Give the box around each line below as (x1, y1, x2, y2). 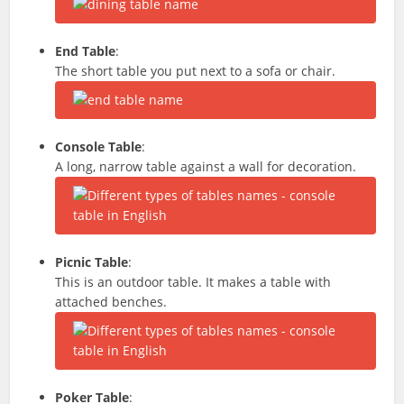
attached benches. (55, 293, 168, 310)
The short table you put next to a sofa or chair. (55, 62, 336, 79)
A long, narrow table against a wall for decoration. (55, 158, 357, 175)
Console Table (55, 138, 142, 155)
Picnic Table (55, 253, 129, 271)
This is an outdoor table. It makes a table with (55, 273, 332, 290)
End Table (55, 42, 116, 60)
